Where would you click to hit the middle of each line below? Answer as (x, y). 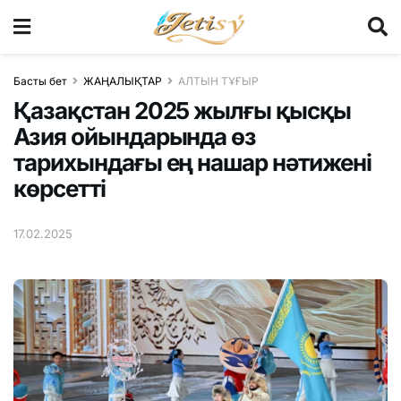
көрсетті (60, 188)
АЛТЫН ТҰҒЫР (218, 81)
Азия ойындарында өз (135, 137)
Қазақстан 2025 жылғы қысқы (182, 111)
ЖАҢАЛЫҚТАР (123, 81)
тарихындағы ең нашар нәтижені (192, 162)
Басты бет (40, 81)
